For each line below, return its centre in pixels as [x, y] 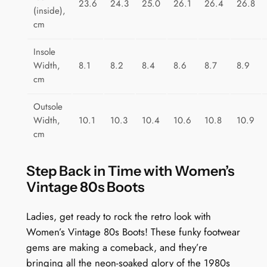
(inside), [49, 11]
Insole [44, 52]
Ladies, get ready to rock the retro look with [118, 216]
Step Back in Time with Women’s [130, 170]
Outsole [48, 107]
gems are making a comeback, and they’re [117, 247]
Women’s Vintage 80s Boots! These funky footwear [133, 232]
